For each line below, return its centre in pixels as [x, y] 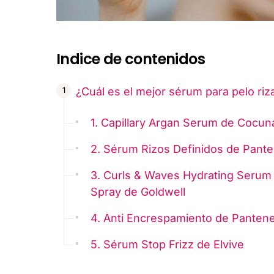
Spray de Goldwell [138, 191]
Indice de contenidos [131, 59]
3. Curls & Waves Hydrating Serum [181, 175]
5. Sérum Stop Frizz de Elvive [167, 244]
